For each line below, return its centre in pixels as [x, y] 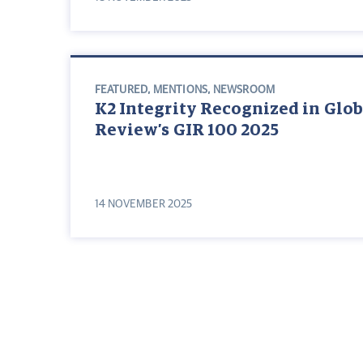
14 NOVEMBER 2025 [143, 205]
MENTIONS [180, 90]
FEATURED [121, 90]
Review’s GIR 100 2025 [187, 131]
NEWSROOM [244, 90]
